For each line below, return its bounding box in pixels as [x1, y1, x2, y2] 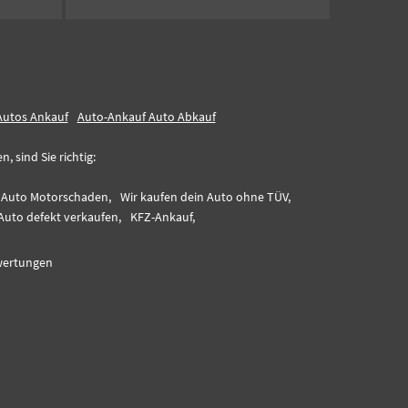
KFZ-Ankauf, [130, 209, 195, 225]
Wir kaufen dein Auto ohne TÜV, [120, 189, 291, 205]
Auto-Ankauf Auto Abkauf [76, 108, 216, 125]
